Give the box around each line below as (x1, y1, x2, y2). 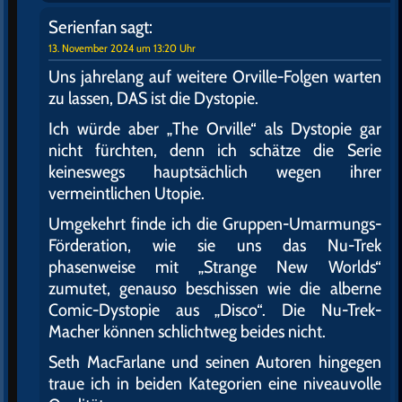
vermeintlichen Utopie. (48, 182, 205, 205)
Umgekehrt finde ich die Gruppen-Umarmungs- (48, 213, 381, 235)
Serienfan (48, 16, 117, 39)
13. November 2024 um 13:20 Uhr (48, 41, 196, 56)
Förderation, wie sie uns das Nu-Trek (48, 234, 381, 257)
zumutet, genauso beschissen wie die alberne (48, 277, 381, 300)
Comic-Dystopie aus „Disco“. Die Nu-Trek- (48, 299, 381, 321)
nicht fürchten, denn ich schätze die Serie (48, 139, 381, 162)
